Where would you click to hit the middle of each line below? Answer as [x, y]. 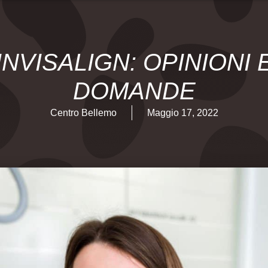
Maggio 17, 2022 [182, 113]
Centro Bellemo [83, 113]
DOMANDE [134, 91]
